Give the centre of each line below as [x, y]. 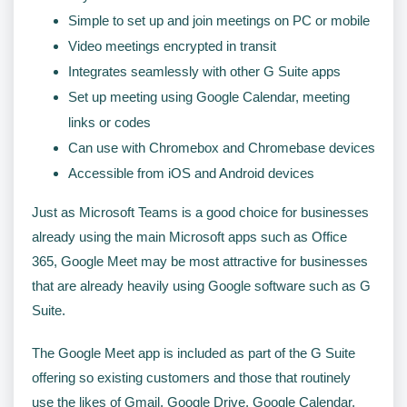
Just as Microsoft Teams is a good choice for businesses [200, 212]
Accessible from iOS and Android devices [191, 173]
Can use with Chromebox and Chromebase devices [222, 147]
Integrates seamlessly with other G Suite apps [204, 71]
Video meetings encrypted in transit [172, 45]
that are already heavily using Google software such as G [201, 285]
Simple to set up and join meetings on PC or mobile [219, 20]
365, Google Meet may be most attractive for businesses [200, 261]
